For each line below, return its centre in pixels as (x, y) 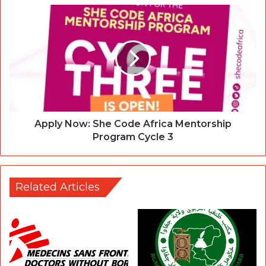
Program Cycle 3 (133, 137)
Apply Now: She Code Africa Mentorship (133, 123)
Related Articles (58, 187)
